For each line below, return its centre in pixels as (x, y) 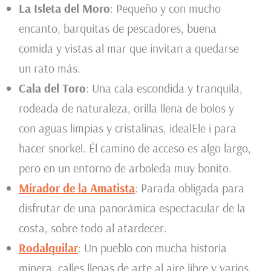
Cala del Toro (52, 88)
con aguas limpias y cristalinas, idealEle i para (127, 128)
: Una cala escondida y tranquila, (164, 88)
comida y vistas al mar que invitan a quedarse (129, 48)
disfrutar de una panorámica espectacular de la (132, 208)
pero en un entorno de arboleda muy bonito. (125, 168)
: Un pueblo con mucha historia (152, 248)
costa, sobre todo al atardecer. (93, 228)
